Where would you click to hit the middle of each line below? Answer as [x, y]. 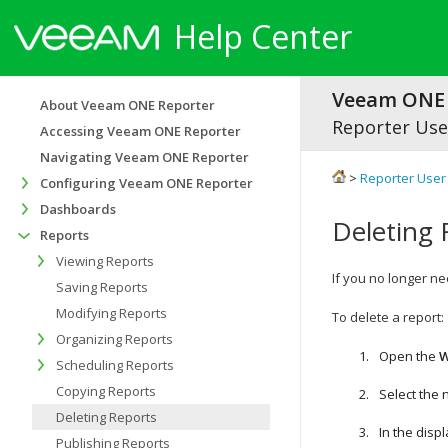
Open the [409, 356]
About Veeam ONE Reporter [127, 105]
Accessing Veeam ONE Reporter [140, 131]
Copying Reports [106, 391]
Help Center [263, 36]
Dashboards [78, 209]
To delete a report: [388, 317]
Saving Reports [102, 287]
